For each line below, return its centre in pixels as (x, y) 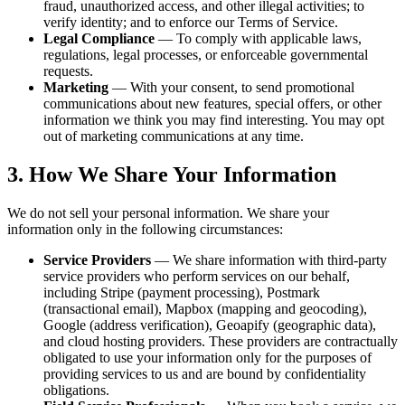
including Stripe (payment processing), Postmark (182, 292)
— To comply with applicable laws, (258, 39)
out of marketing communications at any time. (174, 137)
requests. (68, 71)
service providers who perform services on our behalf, (197, 276)
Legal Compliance (99, 39)
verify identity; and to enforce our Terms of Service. (191, 23)
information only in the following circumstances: (145, 229)
